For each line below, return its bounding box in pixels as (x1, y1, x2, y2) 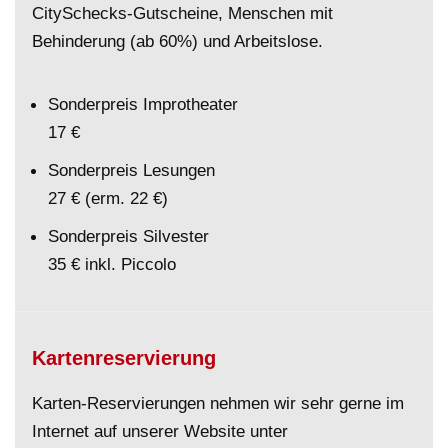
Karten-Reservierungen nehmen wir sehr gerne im (32, 393, 405, 414)
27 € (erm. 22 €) (48, 188, 169, 209)
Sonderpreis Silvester (48, 226, 210, 247)
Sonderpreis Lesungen (48, 160, 216, 181)
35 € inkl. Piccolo (48, 254, 177, 275)
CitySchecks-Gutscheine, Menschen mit (32, 3, 334, 24)
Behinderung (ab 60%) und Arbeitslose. (32, 31, 324, 52)
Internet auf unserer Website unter (32, 421, 289, 442)
